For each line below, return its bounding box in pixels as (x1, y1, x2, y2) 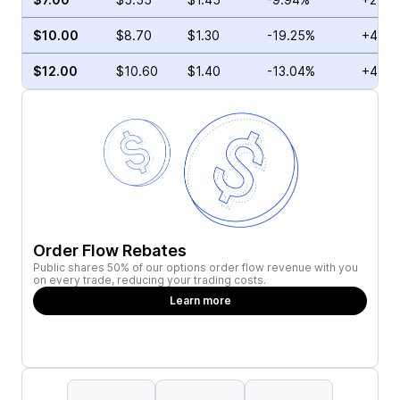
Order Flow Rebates (33, 241, 187, 260)
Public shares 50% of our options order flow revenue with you (33, 261, 358, 274)
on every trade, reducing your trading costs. (33, 273, 266, 287)
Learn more (169, 294, 231, 307)
